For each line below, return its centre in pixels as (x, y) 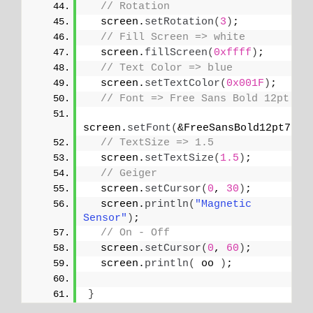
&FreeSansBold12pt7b (237, 129)
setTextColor (182, 84)
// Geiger (129, 174)
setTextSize (179, 159)
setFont (149, 129)
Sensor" (105, 219)
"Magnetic (223, 205)
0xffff (233, 53)
